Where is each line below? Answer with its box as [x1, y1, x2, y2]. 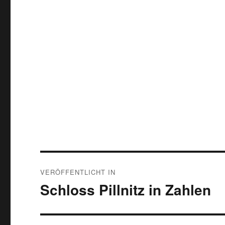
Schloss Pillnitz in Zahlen [40, 179, 211, 200]
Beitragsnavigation [40, 154, 149, 171]
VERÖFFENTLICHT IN [40, 167, 116, 177]
